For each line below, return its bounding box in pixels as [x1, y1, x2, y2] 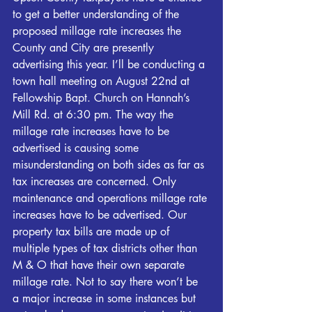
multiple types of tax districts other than [13, 240, 201, 256]
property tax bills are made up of [13, 224, 173, 239]
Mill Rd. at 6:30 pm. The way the [13, 107, 177, 122]
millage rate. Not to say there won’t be [13, 274, 201, 289]
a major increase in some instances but [13, 290, 199, 306]
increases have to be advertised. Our [13, 207, 190, 222]
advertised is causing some [13, 140, 142, 155]
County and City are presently [13, 40, 157, 55]
